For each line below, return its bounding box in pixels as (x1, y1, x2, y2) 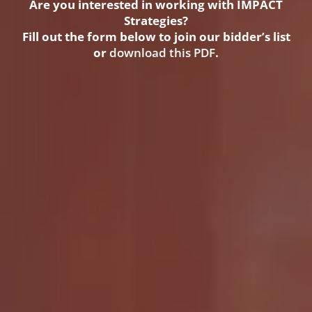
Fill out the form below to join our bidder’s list (22, 28, 290, 45)
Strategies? (124, 12, 188, 29)
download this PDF (109, 44, 215, 61)
